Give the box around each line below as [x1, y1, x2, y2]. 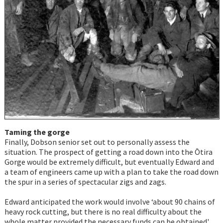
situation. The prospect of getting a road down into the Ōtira [4, 147, 213, 157]
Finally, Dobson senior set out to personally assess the [4, 137, 190, 147]
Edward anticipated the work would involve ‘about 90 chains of [4, 197, 215, 207]
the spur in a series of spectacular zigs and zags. [4, 177, 166, 187]
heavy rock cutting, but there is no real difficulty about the [4, 207, 202, 217]
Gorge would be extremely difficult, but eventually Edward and [4, 157, 214, 167]
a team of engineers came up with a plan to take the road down [4, 167, 219, 177]
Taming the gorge [4, 127, 70, 137]
